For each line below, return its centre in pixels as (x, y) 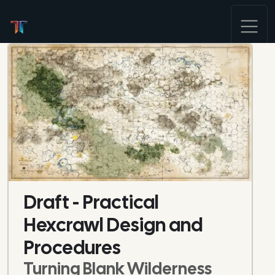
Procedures (72, 247)
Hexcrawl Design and (113, 224)
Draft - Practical (91, 202)
